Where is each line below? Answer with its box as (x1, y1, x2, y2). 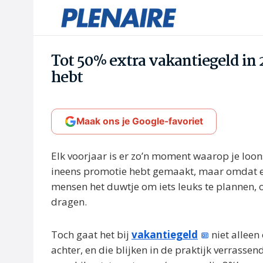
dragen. (51, 195, 87, 208)
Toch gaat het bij (51, 227, 131, 241)
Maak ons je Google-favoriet (76, 116, 203, 127)
